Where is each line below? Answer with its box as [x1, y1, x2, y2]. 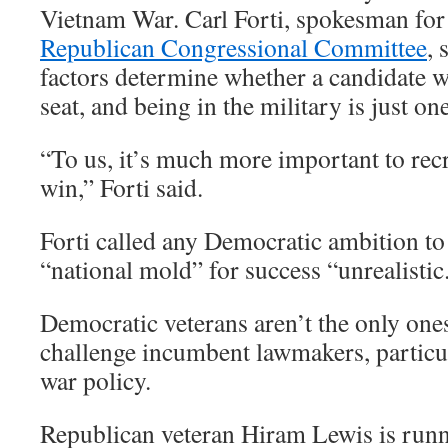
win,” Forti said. [40, 170, 203, 204]
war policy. [40, 363, 151, 397]
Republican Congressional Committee [40, 30, 427, 64]
